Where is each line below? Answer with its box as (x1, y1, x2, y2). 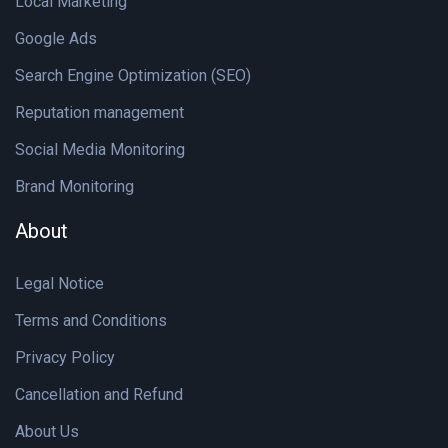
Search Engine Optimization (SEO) (15, 66, 251, 86)
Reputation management (15, 103, 184, 123)
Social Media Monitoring (15, 140, 185, 160)
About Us (15, 422, 79, 442)
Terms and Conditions (15, 311, 167, 331)
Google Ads (15, 29, 97, 49)
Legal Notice (15, 274, 104, 294)
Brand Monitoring (15, 177, 134, 197)
